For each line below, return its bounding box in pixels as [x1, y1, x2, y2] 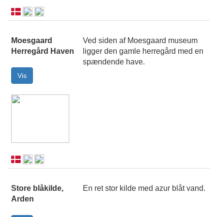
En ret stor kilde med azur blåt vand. [83, 184, 205, 193]
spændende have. [83, 58, 145, 66]
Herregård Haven [11, 47, 74, 56]
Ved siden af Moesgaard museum [83, 36, 198, 45]
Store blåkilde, [11, 184, 63, 193]
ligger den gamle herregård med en [83, 47, 203, 56]
